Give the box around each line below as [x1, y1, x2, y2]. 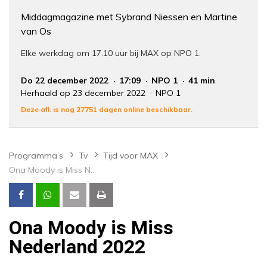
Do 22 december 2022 [21, 75, 111, 86]
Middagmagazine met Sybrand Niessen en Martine [21, 11, 237, 23]
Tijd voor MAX [103, 150, 158, 162]
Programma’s [9, 150, 63, 162]
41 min [188, 75, 215, 86]
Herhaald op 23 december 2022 [21, 88, 148, 99]
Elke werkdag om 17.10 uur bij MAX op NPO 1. [21, 48, 201, 59]
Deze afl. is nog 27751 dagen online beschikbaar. [21, 105, 193, 114]
